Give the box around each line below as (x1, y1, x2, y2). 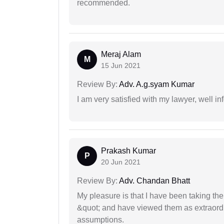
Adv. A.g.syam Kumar (117, 79, 194, 88)
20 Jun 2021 (101, 157, 140, 166)
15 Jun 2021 (101, 61, 140, 69)
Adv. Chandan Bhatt (117, 176, 190, 185)
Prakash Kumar (101, 146, 156, 155)
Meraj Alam (101, 49, 141, 58)
